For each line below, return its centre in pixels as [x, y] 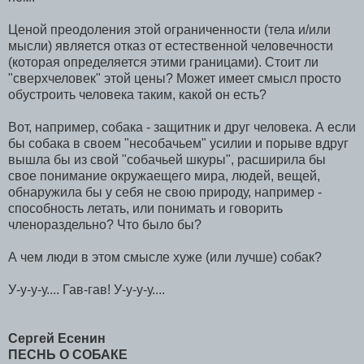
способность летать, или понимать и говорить [145, 208]
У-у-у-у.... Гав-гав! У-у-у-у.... [87, 289]
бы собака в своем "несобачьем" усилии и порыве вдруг [178, 143]
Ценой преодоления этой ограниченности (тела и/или [169, 29]
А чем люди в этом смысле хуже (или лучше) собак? [165, 257]
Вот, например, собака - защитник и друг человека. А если [182, 127]
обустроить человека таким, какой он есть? [137, 94]
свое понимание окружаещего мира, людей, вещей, [164, 175]
